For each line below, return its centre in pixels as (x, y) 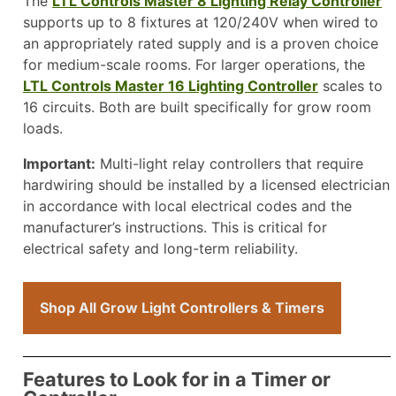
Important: (59, 164)
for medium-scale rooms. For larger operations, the (194, 65)
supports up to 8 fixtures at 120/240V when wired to (201, 23)
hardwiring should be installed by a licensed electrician (206, 185)
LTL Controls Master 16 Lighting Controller (171, 86)
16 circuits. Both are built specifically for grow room (197, 107)
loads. (43, 129)
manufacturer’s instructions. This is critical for (175, 228)
